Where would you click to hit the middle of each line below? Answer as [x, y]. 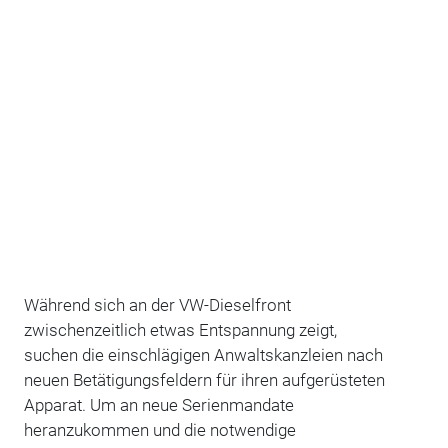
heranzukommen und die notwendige [159, 429]
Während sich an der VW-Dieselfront [157, 304]
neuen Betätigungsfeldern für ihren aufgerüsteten [204, 379]
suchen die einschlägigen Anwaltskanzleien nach [203, 354]
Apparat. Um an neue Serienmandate [158, 404]
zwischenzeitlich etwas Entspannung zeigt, [180, 329]
